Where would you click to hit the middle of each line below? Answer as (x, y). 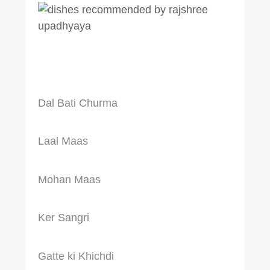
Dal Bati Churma (77, 103)
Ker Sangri (63, 218)
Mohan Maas (69, 179)
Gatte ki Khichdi (76, 256)
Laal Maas (63, 141)
